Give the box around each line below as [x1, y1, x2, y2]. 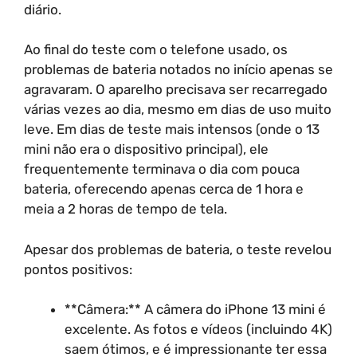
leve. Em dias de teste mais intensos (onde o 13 [24, 121, 320, 137]
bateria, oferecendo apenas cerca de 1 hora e [24, 181, 304, 197]
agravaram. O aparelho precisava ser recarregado [24, 81, 328, 97]
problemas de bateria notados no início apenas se [24, 61, 333, 77]
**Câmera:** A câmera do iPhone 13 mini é [65, 301, 326, 317]
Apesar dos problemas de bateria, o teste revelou [24, 241, 331, 257]
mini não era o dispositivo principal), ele [24, 141, 269, 157]
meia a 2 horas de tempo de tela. [24, 201, 227, 217]
